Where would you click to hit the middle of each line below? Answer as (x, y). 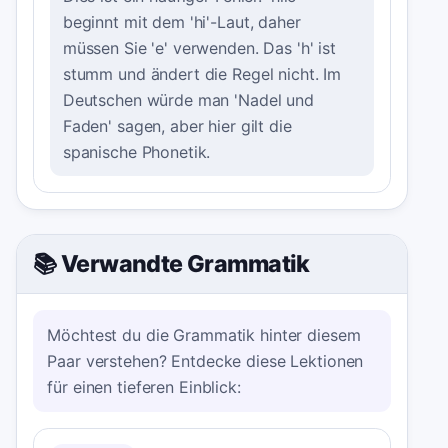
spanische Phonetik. (136, 151)
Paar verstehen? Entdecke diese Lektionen (205, 360)
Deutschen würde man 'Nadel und (188, 99)
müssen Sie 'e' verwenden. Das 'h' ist (199, 47)
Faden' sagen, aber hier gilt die (177, 125)
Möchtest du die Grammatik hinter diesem (204, 334)
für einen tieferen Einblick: (144, 386)
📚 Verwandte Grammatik (171, 263)
